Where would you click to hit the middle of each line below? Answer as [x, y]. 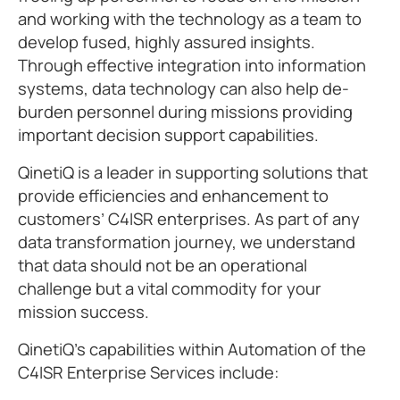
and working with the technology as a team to [190, 19]
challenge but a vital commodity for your [170, 288]
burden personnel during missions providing [185, 112]
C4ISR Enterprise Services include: [149, 372]
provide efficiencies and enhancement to [173, 196]
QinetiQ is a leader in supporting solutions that [193, 172]
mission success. [83, 312]
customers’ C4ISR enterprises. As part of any [189, 219]
